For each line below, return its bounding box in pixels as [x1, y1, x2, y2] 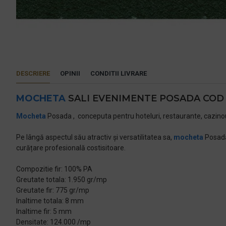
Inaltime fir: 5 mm [16, 207, 72, 215]
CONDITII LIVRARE [90, 70, 147, 77]
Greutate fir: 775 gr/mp [16, 186, 89, 194]
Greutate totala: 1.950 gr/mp [16, 176, 107, 184]
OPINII [60, 70, 80, 77]
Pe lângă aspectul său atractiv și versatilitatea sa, [16, 133, 174, 141]
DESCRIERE [16, 70, 50, 77]
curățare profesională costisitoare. [16, 144, 126, 152]
